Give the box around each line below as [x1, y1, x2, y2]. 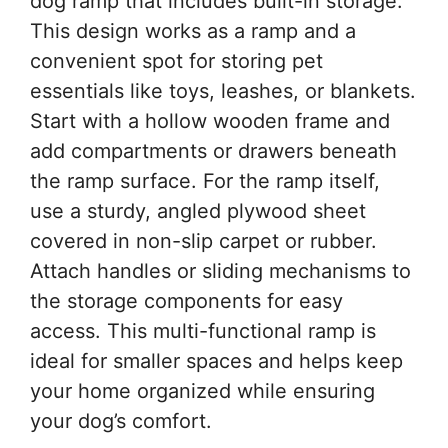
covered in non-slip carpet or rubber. [30, 228, 377, 253]
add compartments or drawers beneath [30, 138, 397, 163]
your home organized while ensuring [30, 378, 375, 403]
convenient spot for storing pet [30, 48, 323, 73]
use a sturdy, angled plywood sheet [30, 198, 366, 223]
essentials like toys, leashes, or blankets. [30, 78, 416, 103]
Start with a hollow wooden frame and [30, 108, 390, 133]
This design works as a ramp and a [30, 18, 356, 43]
